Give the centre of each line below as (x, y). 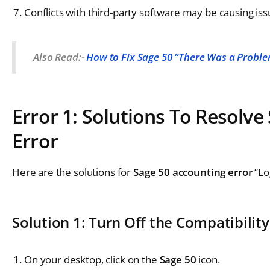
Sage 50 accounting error (193, 172)
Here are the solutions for (73, 172)
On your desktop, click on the (91, 259)
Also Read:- (60, 57)
